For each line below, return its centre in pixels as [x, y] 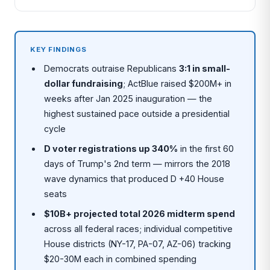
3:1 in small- [205, 68]
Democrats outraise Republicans [112, 68]
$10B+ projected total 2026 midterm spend [140, 214]
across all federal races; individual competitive [139, 229]
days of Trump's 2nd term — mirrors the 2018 [137, 164]
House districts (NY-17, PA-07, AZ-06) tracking [138, 244]
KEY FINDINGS [58, 49]
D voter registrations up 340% [111, 149]
